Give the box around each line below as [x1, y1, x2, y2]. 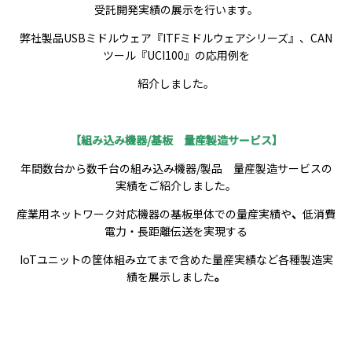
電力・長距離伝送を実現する [104, 223, 247, 239]
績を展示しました [126, 269, 214, 284]
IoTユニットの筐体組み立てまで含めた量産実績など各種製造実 [19, 251, 333, 267]
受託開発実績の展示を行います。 [93, 2, 258, 17]
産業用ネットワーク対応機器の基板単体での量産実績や [16, 206, 291, 222]
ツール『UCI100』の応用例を [102, 47, 250, 63]
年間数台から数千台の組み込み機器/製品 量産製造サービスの [20, 160, 332, 176]
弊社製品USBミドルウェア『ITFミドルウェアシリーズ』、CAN [20, 30, 332, 46]
